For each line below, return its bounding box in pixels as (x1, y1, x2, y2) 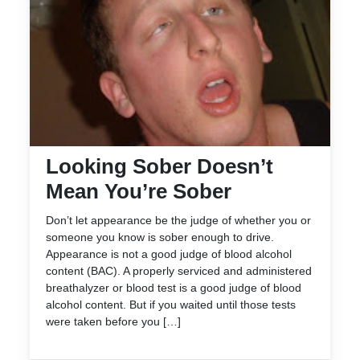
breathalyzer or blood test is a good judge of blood (46, 280, 301, 294)
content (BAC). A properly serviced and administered (46, 264, 312, 277)
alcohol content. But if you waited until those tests (46, 297, 296, 311)
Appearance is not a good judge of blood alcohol (46, 247, 292, 260)
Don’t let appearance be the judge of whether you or (46, 213, 311, 227)
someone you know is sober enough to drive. (46, 230, 274, 243)
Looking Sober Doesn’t (46, 153, 273, 178)
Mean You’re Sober (46, 178, 231, 203)
